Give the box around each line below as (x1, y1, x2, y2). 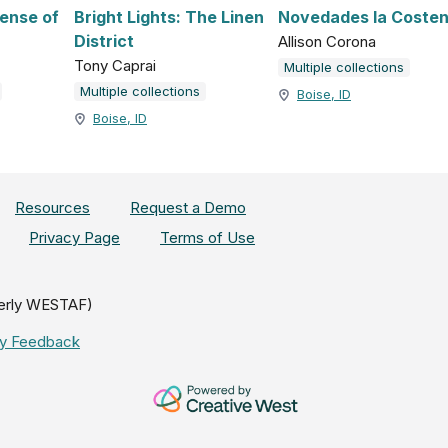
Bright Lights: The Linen (74, 7, 264, 28)
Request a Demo (130, 198, 246, 217)
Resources (15, 198, 90, 217)
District (74, 31, 134, 52)
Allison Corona (278, 32, 376, 52)
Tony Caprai (74, 56, 156, 76)
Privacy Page (29, 228, 120, 247)
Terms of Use (160, 228, 255, 247)
